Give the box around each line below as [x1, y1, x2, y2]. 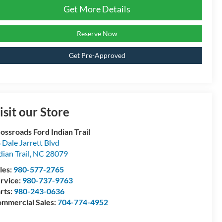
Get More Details [63, 3, 130, 15]
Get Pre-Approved [68, 51, 125, 60]
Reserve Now [76, 29, 117, 38]
